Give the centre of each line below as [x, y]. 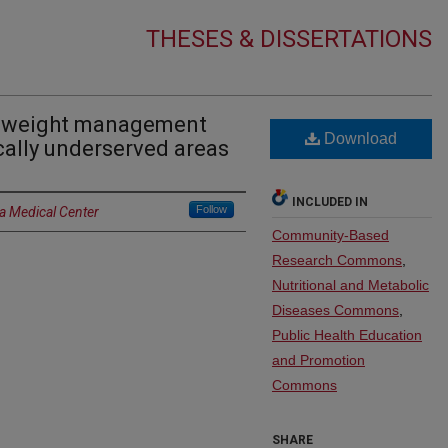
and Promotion [318, 360]
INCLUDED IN [330, 202]
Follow [211, 209]
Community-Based [330, 235]
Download [358, 138]
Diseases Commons [335, 310]
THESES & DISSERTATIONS [289, 39]
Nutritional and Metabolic [350, 285]
